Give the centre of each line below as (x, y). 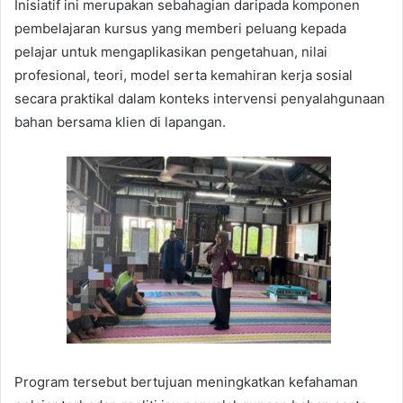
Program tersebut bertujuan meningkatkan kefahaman (186, 381)
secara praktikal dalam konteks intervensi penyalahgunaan (200, 98)
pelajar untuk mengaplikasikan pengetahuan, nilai (171, 51)
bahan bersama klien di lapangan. (120, 121)
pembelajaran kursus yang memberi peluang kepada (180, 28)
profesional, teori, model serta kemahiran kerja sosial (184, 75)
